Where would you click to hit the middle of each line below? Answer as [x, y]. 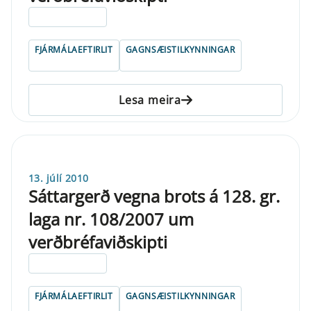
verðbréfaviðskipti [98, 242]
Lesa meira [150, 100]
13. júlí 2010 [59, 178]
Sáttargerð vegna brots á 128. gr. [154, 196]
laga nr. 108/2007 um [111, 219]
